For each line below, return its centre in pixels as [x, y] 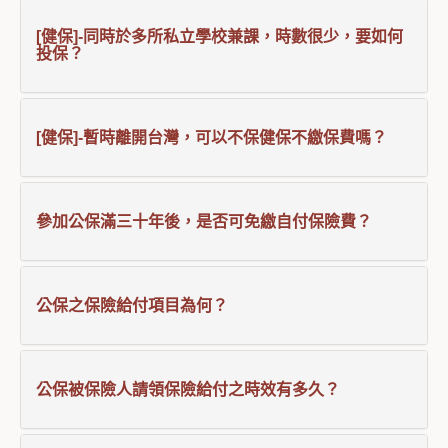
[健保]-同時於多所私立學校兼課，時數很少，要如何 [219, 36]
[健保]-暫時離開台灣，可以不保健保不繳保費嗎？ [211, 137]
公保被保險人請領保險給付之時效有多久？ [188, 389]
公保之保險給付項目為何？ [132, 305]
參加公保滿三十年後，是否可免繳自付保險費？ [204, 221]
